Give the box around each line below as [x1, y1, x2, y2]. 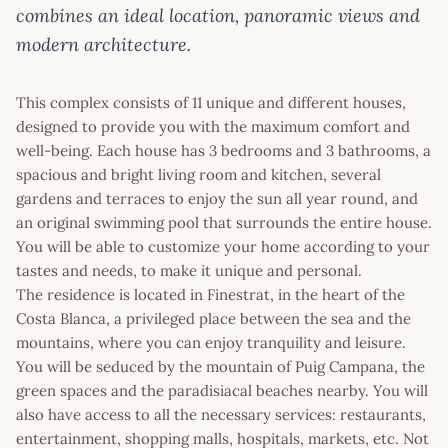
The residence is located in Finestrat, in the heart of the [16, 285, 405, 305]
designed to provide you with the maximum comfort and [16, 117, 410, 137]
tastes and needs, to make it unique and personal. [16, 261, 362, 281]
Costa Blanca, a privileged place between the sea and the [16, 309, 411, 329]
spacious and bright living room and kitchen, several [16, 165, 381, 185]
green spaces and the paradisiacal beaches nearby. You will [16, 381, 428, 401]
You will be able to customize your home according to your [16, 237, 430, 257]
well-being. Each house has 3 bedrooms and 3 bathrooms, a [16, 141, 431, 161]
